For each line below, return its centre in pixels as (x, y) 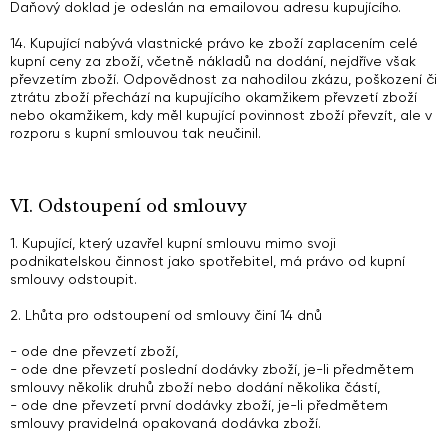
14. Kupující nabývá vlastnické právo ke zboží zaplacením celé (214, 43)
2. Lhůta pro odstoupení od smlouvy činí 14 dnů (166, 315)
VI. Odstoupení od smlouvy (128, 206)
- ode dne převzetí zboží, (94, 351)
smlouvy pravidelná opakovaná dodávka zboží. (165, 423)
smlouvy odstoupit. (73, 279)
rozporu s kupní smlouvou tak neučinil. (135, 133)
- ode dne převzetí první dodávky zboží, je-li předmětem (199, 405)
